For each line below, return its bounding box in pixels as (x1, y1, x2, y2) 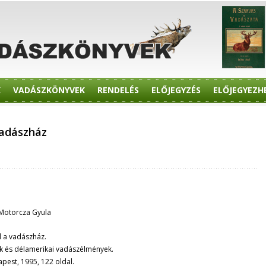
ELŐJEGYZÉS (151, 84, 201, 96)
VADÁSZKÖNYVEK (13, 84, 85, 96)
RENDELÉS (97, 84, 139, 96)
